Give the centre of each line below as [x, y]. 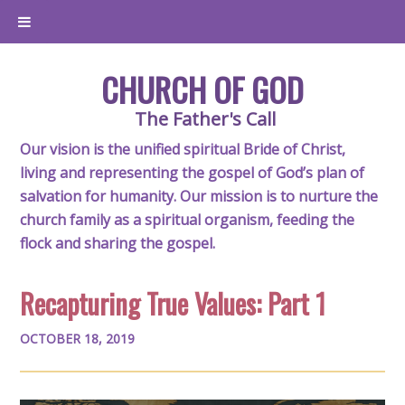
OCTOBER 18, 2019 [78, 339]
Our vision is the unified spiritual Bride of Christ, [183, 149]
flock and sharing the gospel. [118, 243]
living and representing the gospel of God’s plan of [193, 173]
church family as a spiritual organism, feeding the [188, 220]
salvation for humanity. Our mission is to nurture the [199, 196]
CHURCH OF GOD [202, 89]
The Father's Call [205, 119]
